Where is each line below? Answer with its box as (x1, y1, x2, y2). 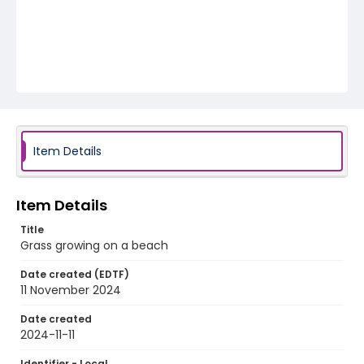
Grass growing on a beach (20, 237, 168, 253)
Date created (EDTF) (20, 267, 129, 281)
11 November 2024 (20, 282, 121, 298)
